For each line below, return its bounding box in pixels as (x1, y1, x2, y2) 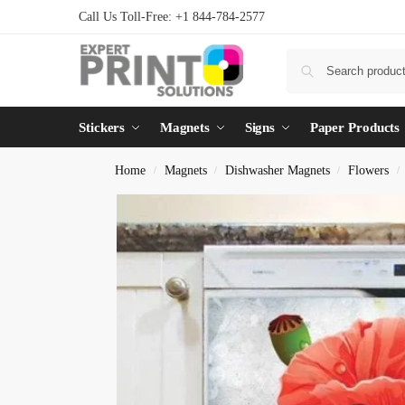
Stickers (79, 120, 126, 135)
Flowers (348, 164, 390, 177)
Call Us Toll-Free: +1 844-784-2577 (79, 10, 265, 24)
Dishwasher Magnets (224, 164, 330, 177)
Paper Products (309, 120, 400, 135)
